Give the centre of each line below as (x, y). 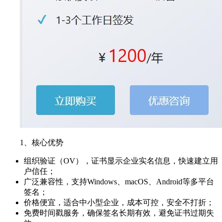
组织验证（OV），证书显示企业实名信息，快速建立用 (121, 161)
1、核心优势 (42, 142)
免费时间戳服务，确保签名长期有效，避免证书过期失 (119, 213)
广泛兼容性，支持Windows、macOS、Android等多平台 (119, 181)
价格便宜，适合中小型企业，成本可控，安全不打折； (119, 202)
